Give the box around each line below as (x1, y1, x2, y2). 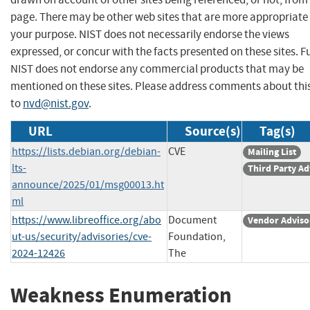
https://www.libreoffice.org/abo (12, 212, 161, 227)
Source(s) (185, 122, 241, 140)
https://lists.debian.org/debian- (12, 144, 161, 158)
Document (168, 212, 217, 227)
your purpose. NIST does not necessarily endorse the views (10, 26, 289, 42)
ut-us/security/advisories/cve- (12, 229, 152, 244)
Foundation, (168, 229, 226, 244)
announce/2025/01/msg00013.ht (12, 177, 164, 192)
